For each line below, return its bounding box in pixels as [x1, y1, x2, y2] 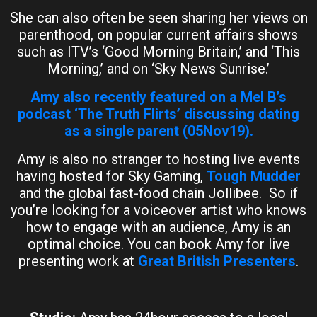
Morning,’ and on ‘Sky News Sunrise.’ [47, 60, 270, 77]
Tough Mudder [207, 168, 301, 185]
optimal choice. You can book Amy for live [27, 236, 290, 253]
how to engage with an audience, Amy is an [26, 219, 291, 236]
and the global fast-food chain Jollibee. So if [19, 185, 298, 202]
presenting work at [18, 253, 138, 270]
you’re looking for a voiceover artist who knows [11, 202, 306, 219]
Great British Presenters [138, 253, 296, 270]
